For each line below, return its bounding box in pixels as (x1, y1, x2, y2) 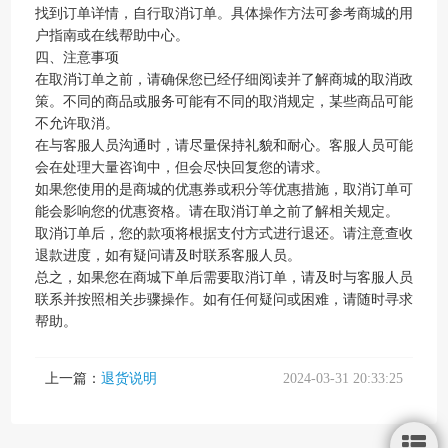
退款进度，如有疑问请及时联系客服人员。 (35, 248, 301, 263)
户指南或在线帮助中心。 (35, 28, 189, 43)
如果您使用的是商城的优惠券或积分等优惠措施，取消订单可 (35, 182, 413, 197)
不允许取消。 (35, 116, 119, 131)
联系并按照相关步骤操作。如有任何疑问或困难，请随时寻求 (35, 292, 413, 307)
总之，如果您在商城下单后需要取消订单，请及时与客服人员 (35, 270, 413, 285)
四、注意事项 (35, 50, 119, 65)
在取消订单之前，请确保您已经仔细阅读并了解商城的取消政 (35, 72, 413, 87)
